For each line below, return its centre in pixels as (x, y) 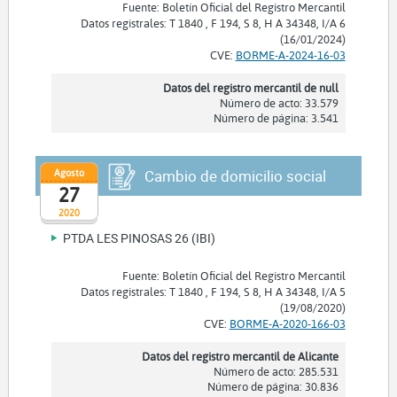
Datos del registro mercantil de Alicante (240, 357)
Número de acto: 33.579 (279, 103)
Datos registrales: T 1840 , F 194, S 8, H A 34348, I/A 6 (213, 23)
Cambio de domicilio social (235, 176)
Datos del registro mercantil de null (250, 88)
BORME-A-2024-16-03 (290, 55)
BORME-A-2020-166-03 (287, 324)
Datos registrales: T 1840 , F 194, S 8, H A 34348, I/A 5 (213, 292)
